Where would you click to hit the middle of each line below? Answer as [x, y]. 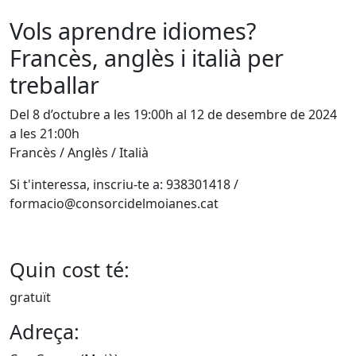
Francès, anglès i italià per [147, 58]
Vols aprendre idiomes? [133, 31]
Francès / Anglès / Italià [79, 153]
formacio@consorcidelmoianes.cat [114, 203]
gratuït [30, 297]
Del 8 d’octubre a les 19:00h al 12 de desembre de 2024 [173, 114]
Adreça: [44, 331]
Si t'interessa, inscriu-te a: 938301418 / [124, 184]
